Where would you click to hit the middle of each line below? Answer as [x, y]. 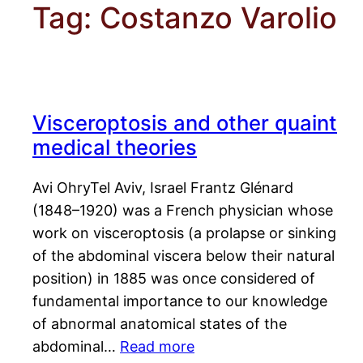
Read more [157, 347]
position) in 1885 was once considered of [174, 279]
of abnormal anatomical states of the [160, 324]
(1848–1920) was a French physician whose [183, 211]
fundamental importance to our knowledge [180, 301]
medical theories [115, 147]
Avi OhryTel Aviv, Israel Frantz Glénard [163, 188]
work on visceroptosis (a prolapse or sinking [184, 233]
